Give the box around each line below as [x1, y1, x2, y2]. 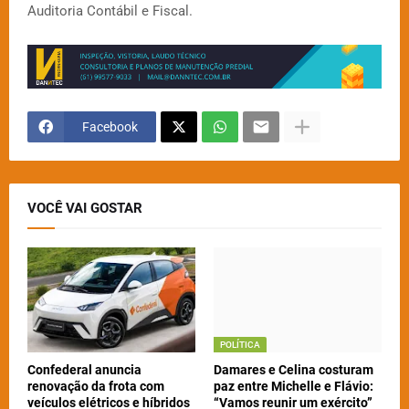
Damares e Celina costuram [214, 362, 373, 378]
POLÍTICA [220, 340, 260, 351]
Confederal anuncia [27, 362, 142, 378]
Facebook [82, 119, 138, 134]
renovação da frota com [27, 379, 164, 394]
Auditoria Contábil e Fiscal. [27, 3, 193, 20]
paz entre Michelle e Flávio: [214, 379, 373, 394]
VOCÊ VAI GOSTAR [27, 200, 142, 217]
